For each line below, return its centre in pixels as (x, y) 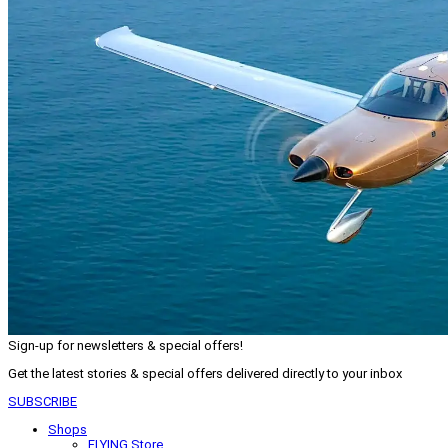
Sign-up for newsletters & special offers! (125, 346)
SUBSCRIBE (42, 402)
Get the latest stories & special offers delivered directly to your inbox (205, 374)
